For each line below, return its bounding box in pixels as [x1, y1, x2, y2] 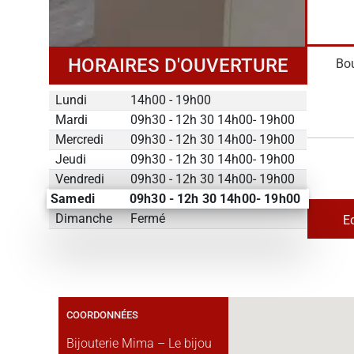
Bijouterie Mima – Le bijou [66, 336, 212, 351]
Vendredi [55, 171, 104, 186]
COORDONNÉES [66, 309, 138, 321]
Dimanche [55, 211, 112, 226]
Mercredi [55, 132, 104, 147]
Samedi [50, 190, 95, 207]
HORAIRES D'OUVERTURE [67, 55, 288, 77]
